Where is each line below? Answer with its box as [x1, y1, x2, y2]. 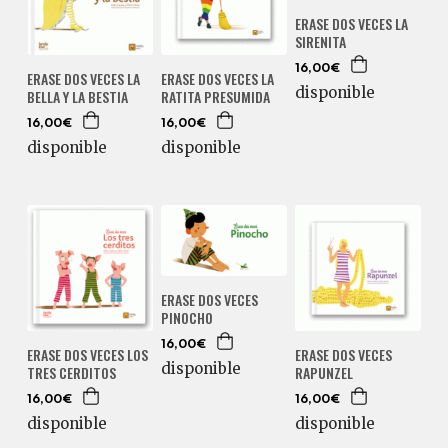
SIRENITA [294, 30, 346, 52]
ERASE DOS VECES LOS [26, 344, 148, 366]
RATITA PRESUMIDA [160, 86, 270, 108]
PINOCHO [160, 306, 213, 328]
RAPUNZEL [294, 362, 353, 384]
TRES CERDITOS [26, 362, 116, 384]
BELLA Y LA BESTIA [26, 86, 128, 108]
